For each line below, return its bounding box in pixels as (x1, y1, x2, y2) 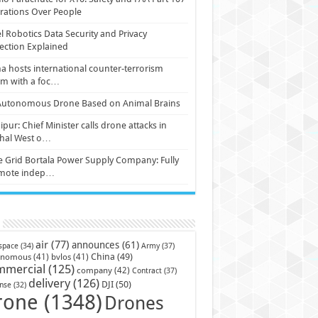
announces (71, 239, 119, 251)
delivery (28, 276, 70, 290)
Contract (131, 265, 162, 275)
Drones (104, 292, 164, 314)
